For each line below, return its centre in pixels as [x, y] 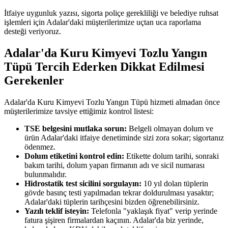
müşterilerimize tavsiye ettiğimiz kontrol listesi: [79, 111]
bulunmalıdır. [46, 174]
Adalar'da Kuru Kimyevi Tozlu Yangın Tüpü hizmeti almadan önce [112, 102]
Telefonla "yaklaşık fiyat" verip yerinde [153, 211]
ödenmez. [40, 147]
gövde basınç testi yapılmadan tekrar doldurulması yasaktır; [119, 192]
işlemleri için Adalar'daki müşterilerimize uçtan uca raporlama [103, 22]
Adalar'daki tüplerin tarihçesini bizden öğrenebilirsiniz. [112, 202]
